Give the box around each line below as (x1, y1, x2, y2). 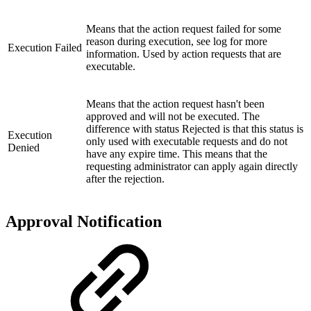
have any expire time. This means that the (86, 148, 267, 160)
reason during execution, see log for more (86, 35, 267, 48)
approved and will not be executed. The (86, 110, 260, 123)
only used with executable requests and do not (86, 135, 287, 148)
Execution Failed (8, 42, 82, 54)
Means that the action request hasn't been (86, 98, 264, 110)
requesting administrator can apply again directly (86, 160, 298, 173)
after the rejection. (86, 173, 165, 185)
